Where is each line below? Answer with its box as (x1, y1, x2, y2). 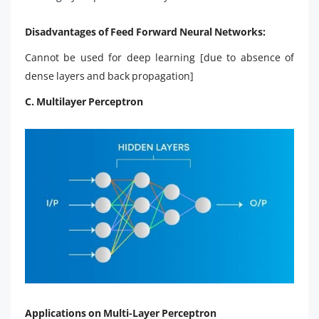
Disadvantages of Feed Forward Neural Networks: (25, 24, 266, 38)
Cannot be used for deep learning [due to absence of (25, 50, 294, 64)
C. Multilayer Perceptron (25, 94, 143, 108)
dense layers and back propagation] (25, 68, 194, 83)
